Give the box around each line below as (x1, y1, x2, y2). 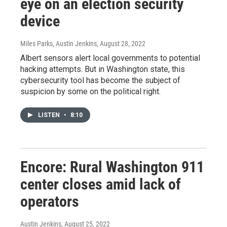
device (20, 12, 60, 30)
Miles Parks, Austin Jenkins (20, 39, 97, 48)
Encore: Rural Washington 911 (20, 158, 204, 176)
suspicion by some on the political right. (20, 86, 161, 96)
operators (20, 192, 79, 210)
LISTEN (38, 111, 61, 119)
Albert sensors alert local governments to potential (20, 53, 200, 63)
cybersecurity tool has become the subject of (20, 75, 180, 85)
